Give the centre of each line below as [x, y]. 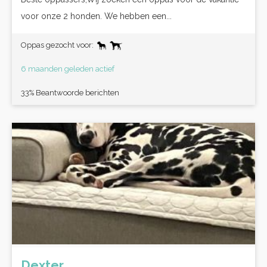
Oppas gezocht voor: [58, 45]
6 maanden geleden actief [68, 69]
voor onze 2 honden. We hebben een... [96, 16]
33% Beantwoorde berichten [70, 93]
